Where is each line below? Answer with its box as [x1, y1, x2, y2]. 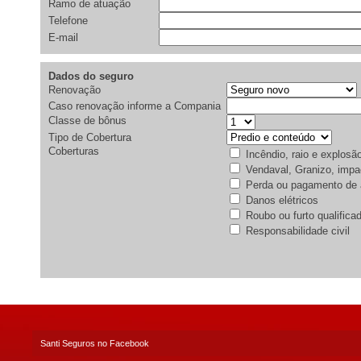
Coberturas [48, 145, 99, 157]
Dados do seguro [48, 70, 134, 82]
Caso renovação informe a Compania [48, 100, 221, 112]
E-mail [48, 31, 81, 44]
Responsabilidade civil [243, 225, 350, 237]
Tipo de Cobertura [48, 131, 131, 143]
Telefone [48, 15, 88, 27]
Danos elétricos [243, 194, 318, 206]
